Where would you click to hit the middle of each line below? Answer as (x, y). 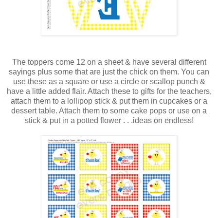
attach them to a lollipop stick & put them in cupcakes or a (109, 101)
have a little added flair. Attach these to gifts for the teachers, (109, 91)
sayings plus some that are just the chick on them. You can (109, 72)
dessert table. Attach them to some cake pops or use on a (109, 110)
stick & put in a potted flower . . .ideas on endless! (109, 120)
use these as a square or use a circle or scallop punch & (109, 81)
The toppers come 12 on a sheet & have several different (109, 62)
